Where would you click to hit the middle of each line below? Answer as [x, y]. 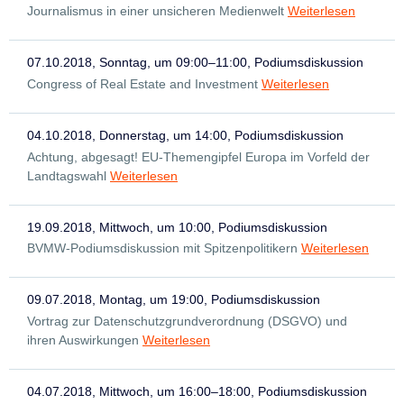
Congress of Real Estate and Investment [142, 83]
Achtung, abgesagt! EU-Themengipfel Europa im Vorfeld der [198, 156]
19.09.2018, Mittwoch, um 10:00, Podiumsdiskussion [177, 227]
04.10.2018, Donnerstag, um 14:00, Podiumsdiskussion [185, 135]
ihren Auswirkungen [83, 340]
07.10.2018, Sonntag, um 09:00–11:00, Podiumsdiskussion [195, 62]
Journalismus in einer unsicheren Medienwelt [156, 10]
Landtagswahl [67, 175]
